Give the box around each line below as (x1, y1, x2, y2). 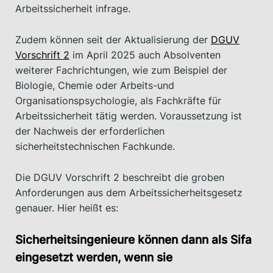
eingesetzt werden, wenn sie (15, 250, 172, 265)
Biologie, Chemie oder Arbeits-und (15, 79, 174, 91)
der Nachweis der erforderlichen (15, 124, 165, 137)
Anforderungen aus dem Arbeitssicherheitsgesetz (15, 186, 243, 199)
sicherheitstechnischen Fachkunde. (15, 140, 175, 152)
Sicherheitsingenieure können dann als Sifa (15, 233, 252, 247)
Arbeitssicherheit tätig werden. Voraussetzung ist (15, 109, 242, 122)
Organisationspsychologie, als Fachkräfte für (15, 94, 221, 107)
